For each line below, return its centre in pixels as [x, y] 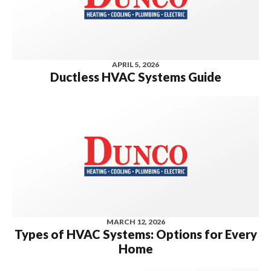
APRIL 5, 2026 [135, 65]
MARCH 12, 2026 [135, 221]
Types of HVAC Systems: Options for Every [135, 234]
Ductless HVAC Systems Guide [135, 77]
